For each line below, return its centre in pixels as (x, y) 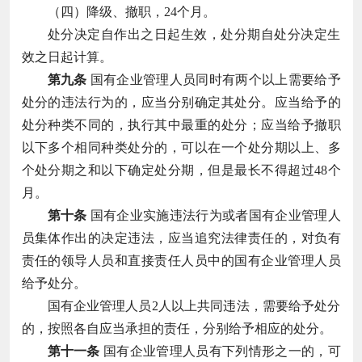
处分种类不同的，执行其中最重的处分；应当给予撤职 (181, 124)
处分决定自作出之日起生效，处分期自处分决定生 (194, 34)
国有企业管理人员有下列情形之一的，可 (220, 351)
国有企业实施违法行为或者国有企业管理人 (214, 215)
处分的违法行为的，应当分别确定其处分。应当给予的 (181, 102)
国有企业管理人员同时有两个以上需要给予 (214, 79)
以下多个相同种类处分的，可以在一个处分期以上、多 (181, 147)
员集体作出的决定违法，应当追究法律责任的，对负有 (181, 238)
